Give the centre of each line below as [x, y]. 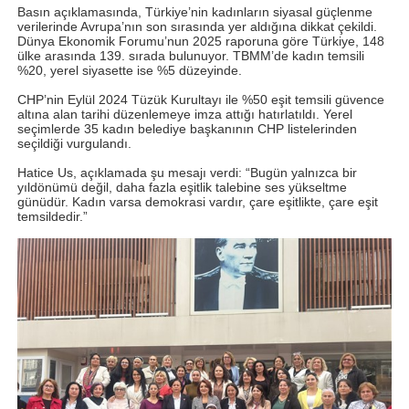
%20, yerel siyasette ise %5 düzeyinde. [130, 70]
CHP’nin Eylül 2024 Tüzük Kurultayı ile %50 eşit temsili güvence [201, 99]
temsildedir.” [52, 216]
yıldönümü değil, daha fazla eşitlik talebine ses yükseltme [182, 187]
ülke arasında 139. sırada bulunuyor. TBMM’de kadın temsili [191, 55]
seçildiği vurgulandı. [74, 143]
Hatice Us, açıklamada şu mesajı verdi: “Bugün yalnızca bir [187, 172]
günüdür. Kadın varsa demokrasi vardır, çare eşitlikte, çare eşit [198, 201]
